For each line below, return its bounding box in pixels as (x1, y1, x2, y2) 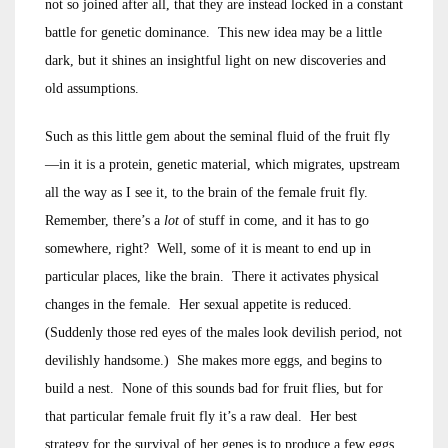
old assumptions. (45, 81, 139, 96)
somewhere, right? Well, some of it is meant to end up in (45, 241, 371, 256)
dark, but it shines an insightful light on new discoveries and (45, 53, 386, 68)
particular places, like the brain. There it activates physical (45, 269, 379, 284)
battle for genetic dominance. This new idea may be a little (45, 25, 382, 40)
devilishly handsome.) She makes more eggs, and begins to (45, 353, 382, 368)
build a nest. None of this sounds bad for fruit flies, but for (45, 381, 383, 396)
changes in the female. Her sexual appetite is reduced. (45, 297, 356, 312)
